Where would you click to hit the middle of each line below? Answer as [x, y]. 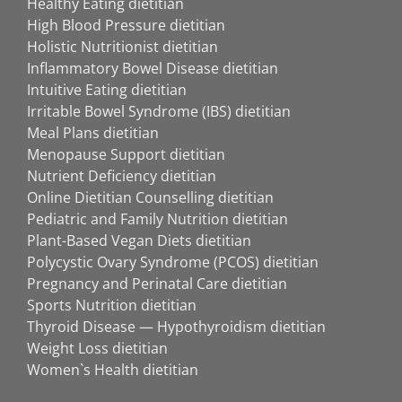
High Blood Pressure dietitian [126, 26]
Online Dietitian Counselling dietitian [150, 198]
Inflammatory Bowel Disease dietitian [153, 69]
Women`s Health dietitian [113, 370]
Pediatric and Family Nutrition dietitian [157, 219]
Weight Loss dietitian [97, 349]
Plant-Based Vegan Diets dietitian [139, 241]
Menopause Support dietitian [126, 155]
